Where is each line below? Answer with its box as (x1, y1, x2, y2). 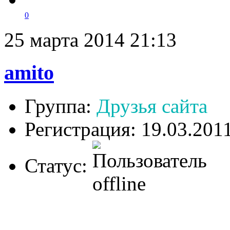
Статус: (25, 155, 92, 177)
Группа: (25, 95, 97, 118)
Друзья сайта (97, 95, 207, 118)
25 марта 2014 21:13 (4, 28, 177, 51)
